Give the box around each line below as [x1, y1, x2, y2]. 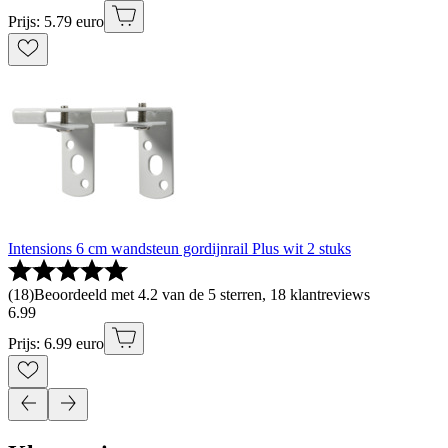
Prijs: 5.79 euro [8, 13, 104, 31]
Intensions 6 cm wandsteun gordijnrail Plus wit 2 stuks [8, 240, 351, 258]
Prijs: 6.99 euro [8, 335, 104, 353]
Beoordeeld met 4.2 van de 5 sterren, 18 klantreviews [34, 286, 370, 304]
